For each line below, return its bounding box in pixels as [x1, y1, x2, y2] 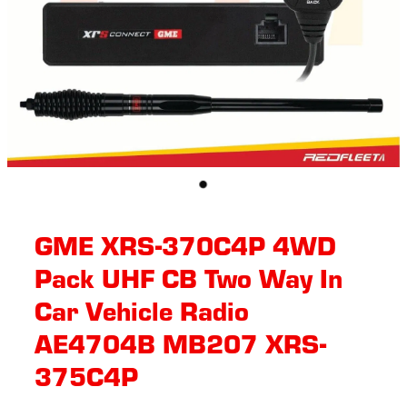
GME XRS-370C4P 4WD [35, 226, 336, 263]
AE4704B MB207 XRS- [35, 324, 326, 361]
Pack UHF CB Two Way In [35, 259, 342, 295]
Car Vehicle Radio [35, 292, 249, 328]
